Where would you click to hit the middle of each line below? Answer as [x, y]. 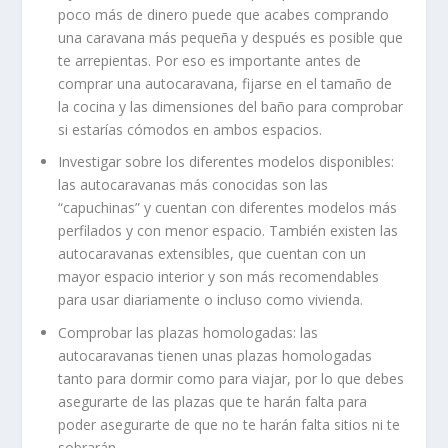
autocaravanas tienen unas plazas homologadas [215, 356]
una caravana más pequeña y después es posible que [231, 37]
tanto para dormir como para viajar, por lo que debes [231, 379]
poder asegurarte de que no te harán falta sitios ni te [229, 425]
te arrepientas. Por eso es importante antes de [210, 60]
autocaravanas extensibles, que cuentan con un [212, 254]
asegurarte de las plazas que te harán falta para [213, 402]
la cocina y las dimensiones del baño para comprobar [231, 106]
